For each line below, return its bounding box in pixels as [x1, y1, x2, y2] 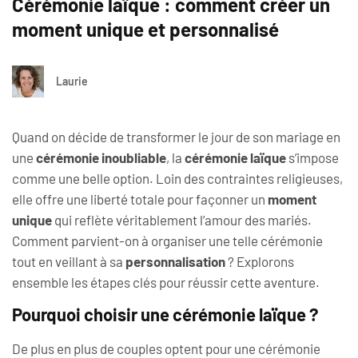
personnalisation [125, 253, 225, 269]
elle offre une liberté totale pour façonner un [12, 191, 268, 207]
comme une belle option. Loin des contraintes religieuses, [12, 170, 343, 186]
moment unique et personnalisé [12, 18, 279, 41]
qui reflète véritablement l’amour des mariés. [52, 212, 312, 228]
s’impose [286, 149, 339, 165]
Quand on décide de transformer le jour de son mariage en [12, 129, 340, 145]
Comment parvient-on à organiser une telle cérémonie [12, 233, 323, 249]
